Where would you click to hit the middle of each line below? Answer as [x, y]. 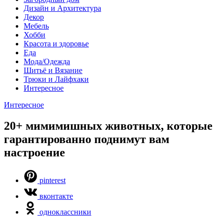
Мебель [36, 26]
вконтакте [56, 196]
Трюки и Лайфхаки [56, 79]
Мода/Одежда [47, 61]
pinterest [53, 180]
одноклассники [65, 212]
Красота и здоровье [56, 44]
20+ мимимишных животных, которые [108, 126]
